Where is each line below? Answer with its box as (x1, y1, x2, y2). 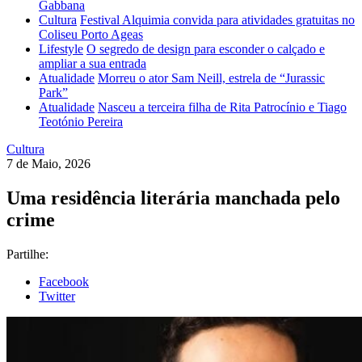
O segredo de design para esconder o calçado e (86, 42, 325, 56)
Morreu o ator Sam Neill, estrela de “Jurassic (98, 71, 325, 85)
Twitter (39, 288, 75, 303)
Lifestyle (39, 42, 83, 56)
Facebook (39, 274, 89, 288)
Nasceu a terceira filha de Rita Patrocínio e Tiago (98, 100, 347, 114)
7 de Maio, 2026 (6, 157, 90, 170)
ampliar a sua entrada (39, 57, 146, 70)
